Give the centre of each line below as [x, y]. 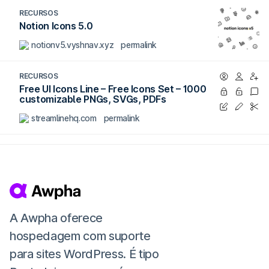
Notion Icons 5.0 [56, 26]
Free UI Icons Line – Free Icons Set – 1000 [113, 89]
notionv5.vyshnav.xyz [73, 45]
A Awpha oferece [56, 218]
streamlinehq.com [64, 118]
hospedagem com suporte [80, 236]
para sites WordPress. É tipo [84, 254]
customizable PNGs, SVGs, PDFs [93, 99]
